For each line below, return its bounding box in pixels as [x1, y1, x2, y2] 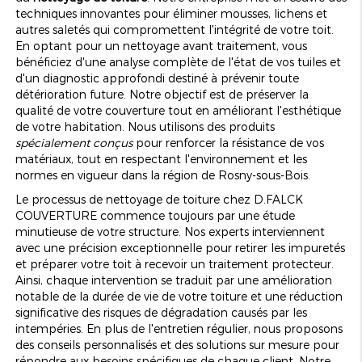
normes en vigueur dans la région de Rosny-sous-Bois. [15, 167, 310, 182]
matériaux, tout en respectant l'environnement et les [15, 151, 307, 166]
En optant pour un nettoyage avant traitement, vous [15, 38, 307, 53]
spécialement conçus [15, 135, 133, 149]
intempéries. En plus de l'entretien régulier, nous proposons [15, 321, 343, 335]
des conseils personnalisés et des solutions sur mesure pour [15, 337, 339, 351]
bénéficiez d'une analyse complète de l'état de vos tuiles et [15, 54, 341, 69]
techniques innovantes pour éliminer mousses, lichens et [15, 6, 327, 20]
